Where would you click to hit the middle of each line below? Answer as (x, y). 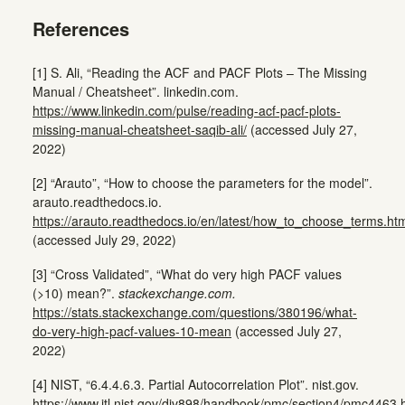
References (81, 29)
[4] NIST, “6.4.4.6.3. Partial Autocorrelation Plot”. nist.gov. (196, 384)
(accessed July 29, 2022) (104, 239)
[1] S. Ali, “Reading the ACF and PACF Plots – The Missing (200, 72)
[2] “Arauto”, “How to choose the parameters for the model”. (202, 182)
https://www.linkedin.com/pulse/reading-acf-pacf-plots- (187, 110)
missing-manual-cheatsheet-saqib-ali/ (140, 129)
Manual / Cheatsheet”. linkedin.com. (136, 91)
